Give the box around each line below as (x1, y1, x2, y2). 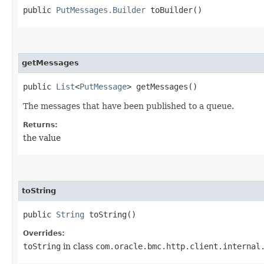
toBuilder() (146, 5, 202, 15)
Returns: (23, 120, 58, 129)
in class (61, 241, 95, 251)
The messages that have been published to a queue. (23, 101, 234, 111)
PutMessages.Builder (56, 5, 146, 15)
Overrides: (23, 229, 65, 237)
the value (23, 133, 61, 143)
